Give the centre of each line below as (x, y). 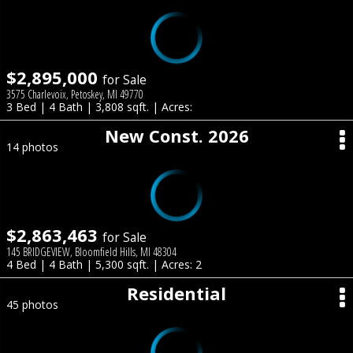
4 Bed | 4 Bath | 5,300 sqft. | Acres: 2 (104, 264)
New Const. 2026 (176, 136)
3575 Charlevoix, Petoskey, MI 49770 (75, 94)
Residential (176, 293)
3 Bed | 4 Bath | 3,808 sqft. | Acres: (99, 107)
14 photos (32, 147)
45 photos (32, 305)
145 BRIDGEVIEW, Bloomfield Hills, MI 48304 (91, 252)
